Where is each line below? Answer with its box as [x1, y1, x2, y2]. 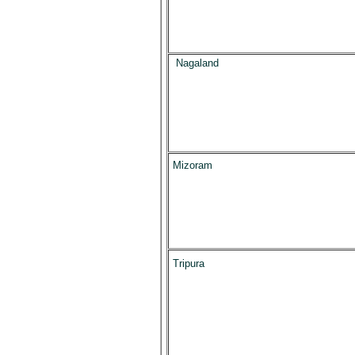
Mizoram [172, 159, 212, 171]
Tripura [172, 258, 204, 269]
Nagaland [175, 57, 219, 69]
